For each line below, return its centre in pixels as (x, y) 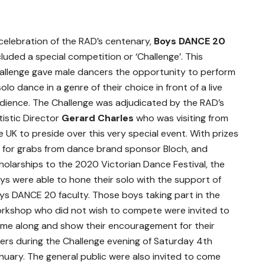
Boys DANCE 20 (190, 41)
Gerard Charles (98, 118)
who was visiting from (181, 118)
